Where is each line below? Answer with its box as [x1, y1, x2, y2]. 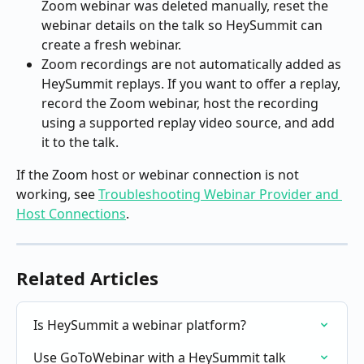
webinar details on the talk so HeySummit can [41, 16, 326, 35]
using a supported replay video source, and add [41, 114, 338, 132]
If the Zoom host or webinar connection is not [16, 166, 302, 184]
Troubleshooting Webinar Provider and [98, 185, 342, 204]
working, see [16, 185, 98, 204]
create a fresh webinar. [41, 36, 181, 54]
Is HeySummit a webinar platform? [33, 316, 246, 335]
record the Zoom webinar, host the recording [41, 94, 322, 113]
